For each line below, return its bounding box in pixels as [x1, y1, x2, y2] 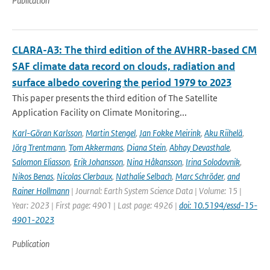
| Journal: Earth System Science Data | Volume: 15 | [69, 185, 242, 196]
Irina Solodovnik [186, 156, 240, 168]
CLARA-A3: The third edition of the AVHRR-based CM [12, 43, 257, 57]
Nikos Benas [12, 171, 53, 182]
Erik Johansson [74, 156, 123, 168]
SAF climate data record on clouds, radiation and [12, 60, 235, 73]
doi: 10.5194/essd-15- [179, 199, 257, 211]
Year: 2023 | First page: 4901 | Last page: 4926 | [12, 199, 179, 211]
